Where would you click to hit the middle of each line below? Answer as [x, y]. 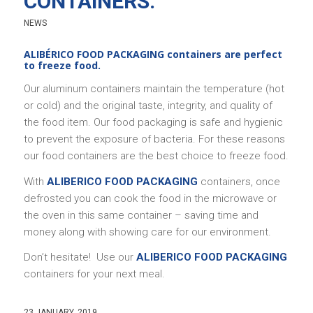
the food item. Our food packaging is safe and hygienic [153, 122]
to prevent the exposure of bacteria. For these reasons [154, 139]
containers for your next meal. [94, 274]
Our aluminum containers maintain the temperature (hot [154, 88]
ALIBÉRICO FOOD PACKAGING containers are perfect [153, 54]
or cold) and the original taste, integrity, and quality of [148, 105]
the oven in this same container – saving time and [141, 215]
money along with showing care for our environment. [147, 232]
